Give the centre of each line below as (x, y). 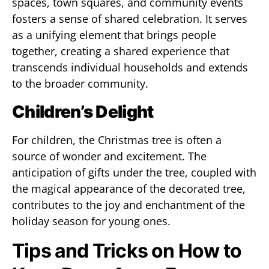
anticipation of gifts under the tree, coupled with (134, 172)
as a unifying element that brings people (114, 35)
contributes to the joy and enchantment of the (128, 205)
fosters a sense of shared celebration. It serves (130, 19)
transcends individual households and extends (130, 67)
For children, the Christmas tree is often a (117, 140)
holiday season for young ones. (91, 221)
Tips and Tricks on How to (127, 251)
